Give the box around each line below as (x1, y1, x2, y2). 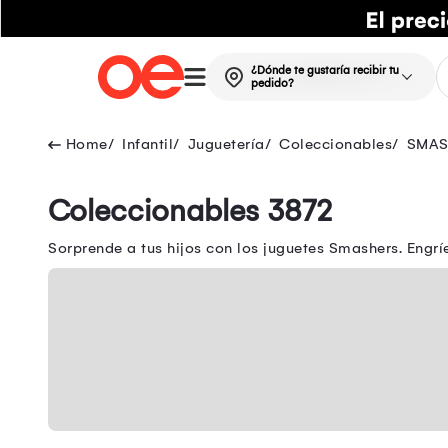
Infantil (122, 135, 173, 154)
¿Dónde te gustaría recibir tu (250, 64, 399, 78)
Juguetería (187, 135, 265, 154)
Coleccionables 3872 (48, 193, 332, 230)
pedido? (250, 77, 294, 91)
